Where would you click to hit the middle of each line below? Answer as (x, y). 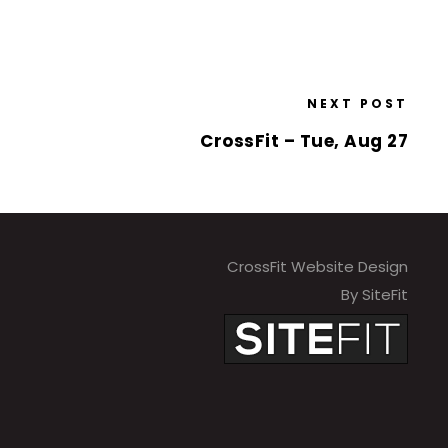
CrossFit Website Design (317, 266)
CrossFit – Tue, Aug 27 (304, 140)
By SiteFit (374, 294)
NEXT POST (357, 103)
